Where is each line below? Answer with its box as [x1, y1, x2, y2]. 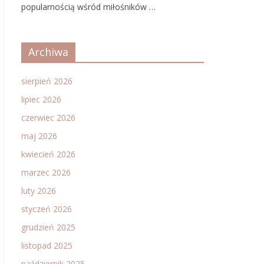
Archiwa [28, 45, 68, 59]
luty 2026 [21, 185, 56, 196]
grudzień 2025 [21, 222, 75, 233]
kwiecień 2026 [21, 148, 75, 160]
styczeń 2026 [21, 203, 72, 214]
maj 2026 [21, 130, 57, 141]
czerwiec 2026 [21, 112, 75, 123]
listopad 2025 [21, 240, 72, 251]
